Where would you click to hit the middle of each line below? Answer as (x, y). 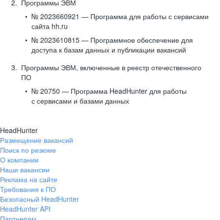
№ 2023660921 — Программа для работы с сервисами (120, 16)
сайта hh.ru (50, 26)
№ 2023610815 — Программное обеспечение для (112, 40)
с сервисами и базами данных (80, 101)
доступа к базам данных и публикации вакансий (109, 50)
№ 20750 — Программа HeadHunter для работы (109, 91)
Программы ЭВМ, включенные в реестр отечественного (111, 67)
